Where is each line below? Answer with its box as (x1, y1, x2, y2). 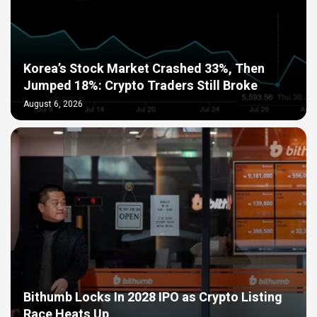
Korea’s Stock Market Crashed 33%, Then (23, 59, 265, 79)
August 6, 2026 (23, 98, 83, 111)
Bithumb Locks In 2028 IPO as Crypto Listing (23, 288, 282, 308)
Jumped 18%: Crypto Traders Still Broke (23, 76, 258, 96)
